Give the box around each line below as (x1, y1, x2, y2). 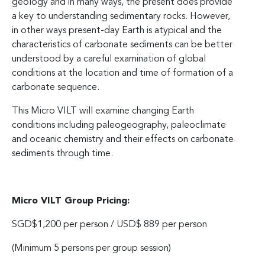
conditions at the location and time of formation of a (12, 68, 233, 78)
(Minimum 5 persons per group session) (12, 243, 171, 253)
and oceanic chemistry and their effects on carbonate (12, 134, 234, 144)
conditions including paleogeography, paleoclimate (12, 120, 226, 130)
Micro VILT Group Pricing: (12, 196, 130, 206)
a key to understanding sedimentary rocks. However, (12, 11, 230, 21)
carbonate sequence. (12, 82, 99, 92)
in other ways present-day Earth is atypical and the (12, 25, 222, 35)
